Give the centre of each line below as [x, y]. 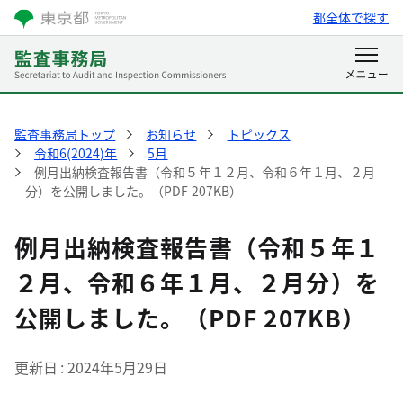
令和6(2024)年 [76, 153]
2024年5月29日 [117, 367]
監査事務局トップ [65, 134]
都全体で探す [350, 17]
